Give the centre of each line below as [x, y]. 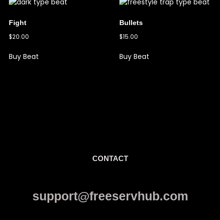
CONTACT [110, 158]
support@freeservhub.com [110, 196]
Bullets [131, 22]
